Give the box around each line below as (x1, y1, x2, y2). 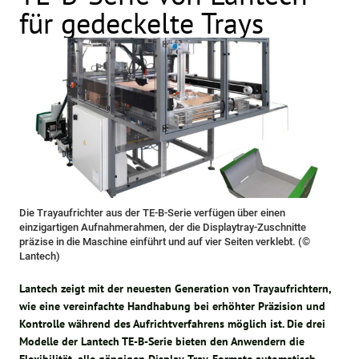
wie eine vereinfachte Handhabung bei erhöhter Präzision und (19, 298, 326, 313)
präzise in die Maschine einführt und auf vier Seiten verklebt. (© (19, 235, 311, 248)
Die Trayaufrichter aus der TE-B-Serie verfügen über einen (19, 206, 286, 219)
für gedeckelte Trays (19, 4, 264, 42)
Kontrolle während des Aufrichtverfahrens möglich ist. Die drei (19, 316, 326, 331)
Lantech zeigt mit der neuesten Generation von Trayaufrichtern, (19, 280, 332, 296)
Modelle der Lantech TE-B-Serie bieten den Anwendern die (19, 333, 305, 349)
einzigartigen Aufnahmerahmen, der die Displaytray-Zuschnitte (19, 220, 307, 233)
